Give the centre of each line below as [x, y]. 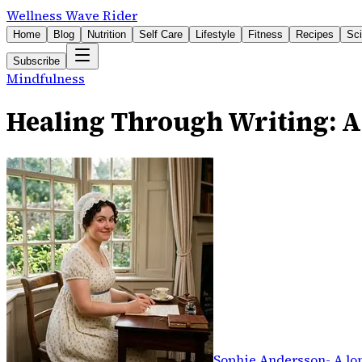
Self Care [161, 34]
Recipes [315, 34]
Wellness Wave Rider [72, 15]
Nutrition [107, 34]
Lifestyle [215, 34]
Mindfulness [46, 78]
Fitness [265, 34]
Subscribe [36, 61]
